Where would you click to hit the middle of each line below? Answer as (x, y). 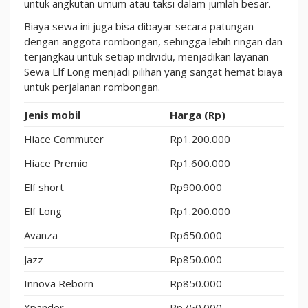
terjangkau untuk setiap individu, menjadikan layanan (146, 56)
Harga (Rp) (198, 114)
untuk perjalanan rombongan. (92, 87)
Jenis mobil (52, 114)
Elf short (44, 187)
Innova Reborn (59, 283)
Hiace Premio (56, 163)
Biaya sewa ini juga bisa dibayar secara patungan (139, 26)
